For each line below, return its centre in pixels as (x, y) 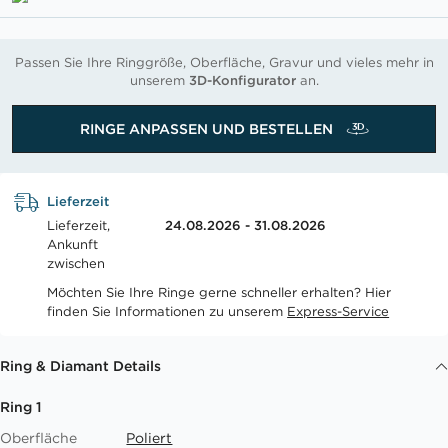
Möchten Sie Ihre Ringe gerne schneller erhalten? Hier (219, 292)
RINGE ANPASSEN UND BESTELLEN (208, 129)
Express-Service (338, 311)
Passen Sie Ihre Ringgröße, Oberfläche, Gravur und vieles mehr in (224, 62)
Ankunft (73, 244)
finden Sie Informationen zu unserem (167, 311)
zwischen (76, 263)
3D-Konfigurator (242, 80)
